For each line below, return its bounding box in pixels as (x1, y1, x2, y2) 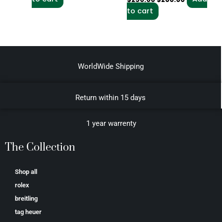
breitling (15, 195, 38, 203)
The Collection (5, 141, 75, 155)
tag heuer (15, 208, 42, 216)
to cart (126, 6, 153, 16)
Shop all (15, 168, 37, 176)
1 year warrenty (86, 119, 136, 128)
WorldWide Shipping (77, 62, 144, 71)
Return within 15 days (75, 93, 146, 103)
